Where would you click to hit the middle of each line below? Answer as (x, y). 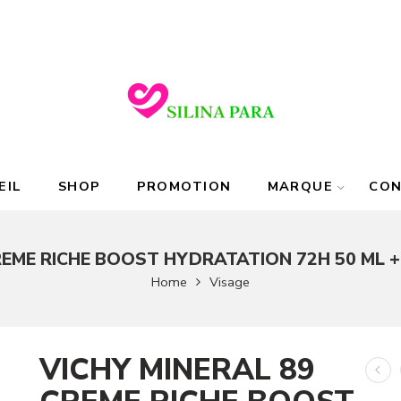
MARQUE (300, 186)
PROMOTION (184, 186)
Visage (230, 282)
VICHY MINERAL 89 (177, 370)
